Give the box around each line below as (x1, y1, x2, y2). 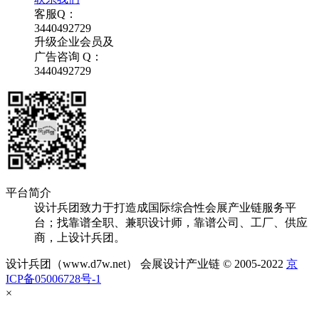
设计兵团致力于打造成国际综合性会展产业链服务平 (34, 202, 296, 214)
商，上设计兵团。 (34, 231, 125, 244)
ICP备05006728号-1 (6, 273, 101, 286)
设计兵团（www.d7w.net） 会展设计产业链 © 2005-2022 (6, 258, 286, 271)
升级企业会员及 (34, 36, 114, 48)
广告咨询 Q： (34, 51, 103, 63)
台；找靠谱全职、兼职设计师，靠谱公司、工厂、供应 (34, 216, 308, 229)
